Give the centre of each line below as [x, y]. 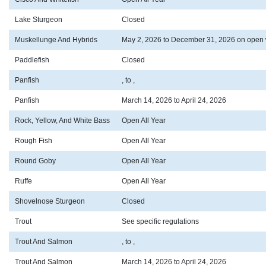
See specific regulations [160, 222]
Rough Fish [34, 141]
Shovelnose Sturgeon [50, 202]
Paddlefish [32, 60]
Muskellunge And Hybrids [56, 40]
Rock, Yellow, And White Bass [62, 121]
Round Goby [35, 161]
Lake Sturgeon [39, 20]
